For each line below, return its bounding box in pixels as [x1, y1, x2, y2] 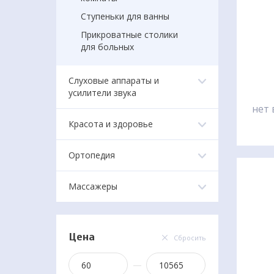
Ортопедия [68, 149, 115, 161]
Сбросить [174, 233, 206, 242]
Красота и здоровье [68, 118, 153, 130]
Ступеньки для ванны [81, 10, 169, 22]
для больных [81, 41, 134, 53]
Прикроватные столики [81, 29, 178, 40]
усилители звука [68, 87, 136, 98]
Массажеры [68, 180, 117, 192]
